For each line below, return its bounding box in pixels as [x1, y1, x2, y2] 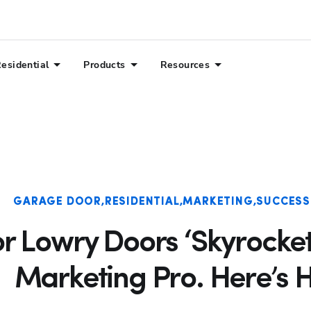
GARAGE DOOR [13, 196, 101, 208]
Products [83, 58, 126, 72]
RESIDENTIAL [104, 196, 180, 208]
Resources [160, 58, 210, 72]
